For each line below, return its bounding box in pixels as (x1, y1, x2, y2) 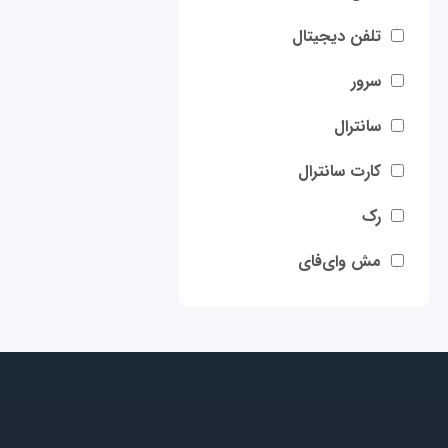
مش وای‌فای (298, 249, 381, 274)
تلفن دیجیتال (292, 24, 381, 49)
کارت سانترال (298, 159, 381, 184)
